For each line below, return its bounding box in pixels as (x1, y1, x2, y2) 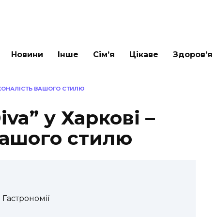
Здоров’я (173, 50, 213, 59)
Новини (11, 50, 43, 59)
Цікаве (129, 50, 158, 59)
